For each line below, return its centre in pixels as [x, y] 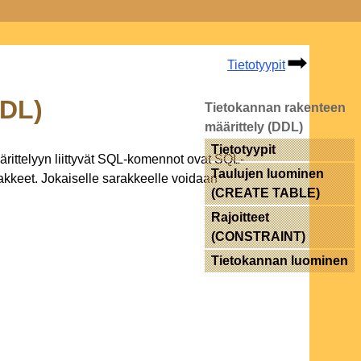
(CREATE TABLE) [266, 193]
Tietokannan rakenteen [276, 108]
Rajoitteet [241, 217]
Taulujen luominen [268, 174]
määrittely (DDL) [254, 127]
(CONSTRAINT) [259, 237]
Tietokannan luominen [280, 261]
